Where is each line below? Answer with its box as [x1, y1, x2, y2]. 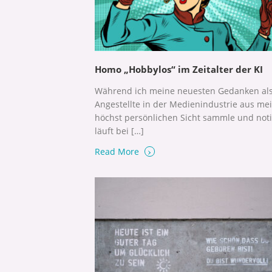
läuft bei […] [95, 124, 144, 137]
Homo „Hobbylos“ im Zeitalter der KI [95, 63, 263, 75]
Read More [95, 145, 141, 157]
